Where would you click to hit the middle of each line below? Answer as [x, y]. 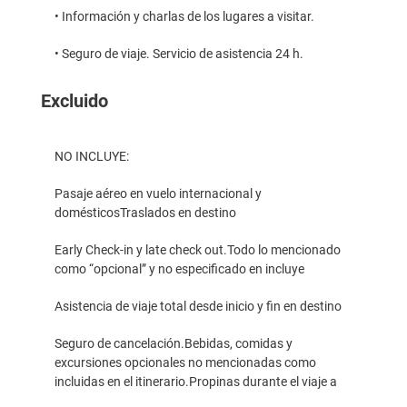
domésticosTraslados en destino [145, 212]
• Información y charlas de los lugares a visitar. [184, 16]
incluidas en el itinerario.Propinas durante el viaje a [196, 381]
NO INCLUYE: [92, 156]
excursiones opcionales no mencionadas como [185, 362]
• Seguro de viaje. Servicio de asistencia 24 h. [179, 53]
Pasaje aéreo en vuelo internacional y [158, 193]
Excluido [74, 100]
